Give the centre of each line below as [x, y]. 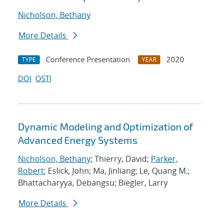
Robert [31, 171]
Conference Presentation [88, 59]
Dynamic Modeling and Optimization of [106, 127]
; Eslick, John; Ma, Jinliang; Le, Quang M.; [117, 171]
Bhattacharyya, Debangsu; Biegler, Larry [93, 183]
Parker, [164, 159]
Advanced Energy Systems [78, 140]
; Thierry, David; [121, 159]
